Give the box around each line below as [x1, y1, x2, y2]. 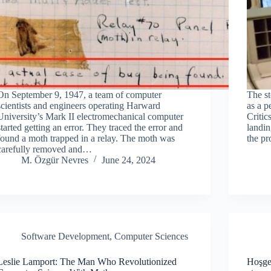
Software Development [21, 230, 110, 241]
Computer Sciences [114, 230, 189, 241]
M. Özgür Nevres [21, 154, 89, 165]
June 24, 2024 [102, 154, 156, 165]
